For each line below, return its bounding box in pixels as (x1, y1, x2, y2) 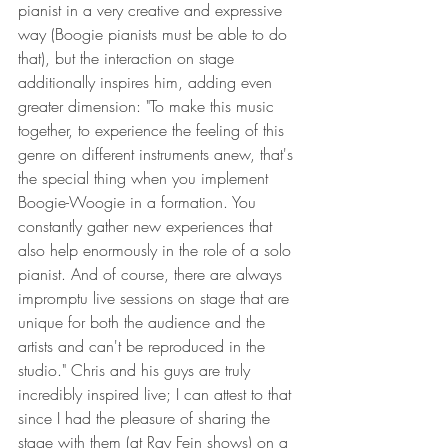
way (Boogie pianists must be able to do (18, 23, 292, 46)
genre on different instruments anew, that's (18, 143, 298, 166)
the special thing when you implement (18, 167, 273, 190)
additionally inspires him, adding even (18, 71, 277, 94)
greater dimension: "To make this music (18, 95, 279, 118)
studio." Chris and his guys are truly (18, 359, 255, 382)
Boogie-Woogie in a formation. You (18, 191, 261, 214)
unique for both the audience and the (18, 311, 270, 334)
